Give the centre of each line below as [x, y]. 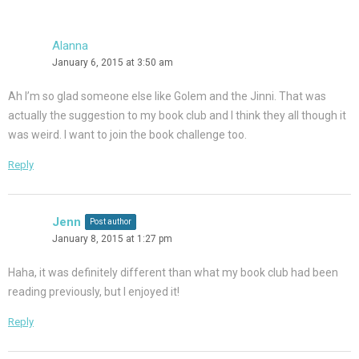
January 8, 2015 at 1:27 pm [112, 239]
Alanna [70, 46]
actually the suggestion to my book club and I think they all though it [177, 116]
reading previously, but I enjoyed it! [94, 292]
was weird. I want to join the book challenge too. [127, 135]
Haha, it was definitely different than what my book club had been [173, 273]
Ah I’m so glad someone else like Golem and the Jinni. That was [167, 97]
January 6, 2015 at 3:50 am [113, 63]
